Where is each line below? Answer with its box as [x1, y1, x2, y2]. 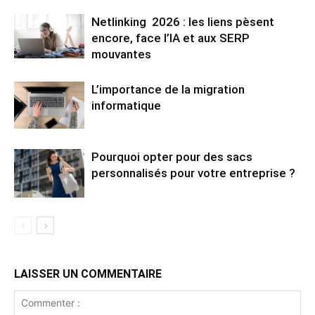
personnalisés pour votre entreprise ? [91, 166, 295, 181]
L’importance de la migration [91, 82, 245, 97]
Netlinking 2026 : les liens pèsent [91, 15, 274, 30]
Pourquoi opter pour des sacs [91, 150, 252, 165]
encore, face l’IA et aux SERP [91, 31, 250, 46]
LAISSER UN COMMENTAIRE [14, 267, 162, 281]
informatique [91, 98, 161, 113]
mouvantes [91, 47, 151, 62]
